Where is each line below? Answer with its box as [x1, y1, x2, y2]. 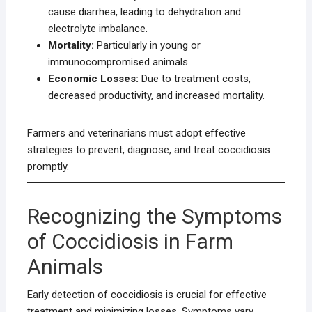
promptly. [26, 160, 69, 173]
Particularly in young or [93, 39, 201, 52]
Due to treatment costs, [138, 72, 251, 86]
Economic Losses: [47, 72, 139, 86]
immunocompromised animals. [47, 56, 190, 69]
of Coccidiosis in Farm [26, 229, 233, 254]
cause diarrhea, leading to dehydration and [47, 6, 241, 19]
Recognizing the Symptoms [26, 204, 282, 229]
